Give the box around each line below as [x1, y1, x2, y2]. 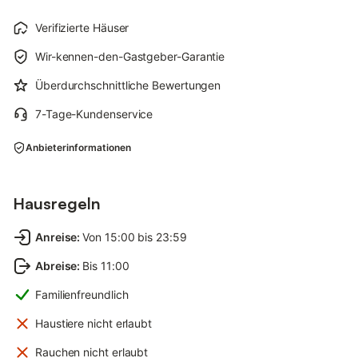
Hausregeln [13, 193, 101, 213]
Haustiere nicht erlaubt [35, 316, 153, 330]
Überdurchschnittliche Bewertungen [35, 78, 221, 92]
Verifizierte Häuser [35, 20, 129, 34]
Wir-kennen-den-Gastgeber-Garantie [35, 49, 225, 63]
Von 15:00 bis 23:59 [82, 229, 187, 244]
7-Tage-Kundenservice [35, 106, 153, 121]
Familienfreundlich [35, 287, 129, 301]
